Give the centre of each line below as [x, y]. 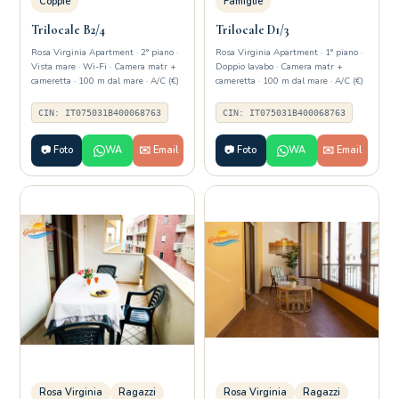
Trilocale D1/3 [252, 30]
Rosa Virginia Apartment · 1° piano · [289, 53]
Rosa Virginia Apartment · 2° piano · [105, 53]
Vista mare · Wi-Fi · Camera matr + [104, 67]
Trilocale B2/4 [69, 30]
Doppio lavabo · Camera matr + [279, 67]
